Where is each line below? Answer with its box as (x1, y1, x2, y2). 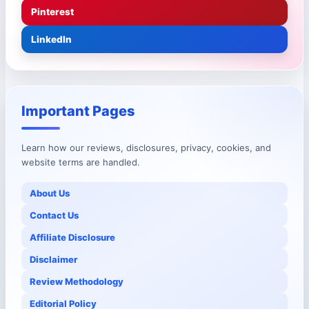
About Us (30, 188, 70, 199)
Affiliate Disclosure (30, 232, 115, 243)
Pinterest (31, 6, 74, 18)
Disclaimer (30, 254, 77, 266)
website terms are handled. (21, 157, 140, 168)
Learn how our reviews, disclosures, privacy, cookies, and (21, 142, 271, 154)
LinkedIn (31, 34, 72, 46)
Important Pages (21, 103, 135, 120)
